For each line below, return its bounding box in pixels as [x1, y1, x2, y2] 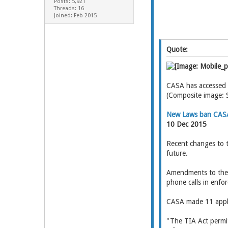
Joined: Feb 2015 [53, 12, 97, 19]
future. [166, 149, 188, 157]
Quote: [166, 45, 188, 53]
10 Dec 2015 [166, 120, 207, 128]
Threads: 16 [53, 5, 84, 12]
